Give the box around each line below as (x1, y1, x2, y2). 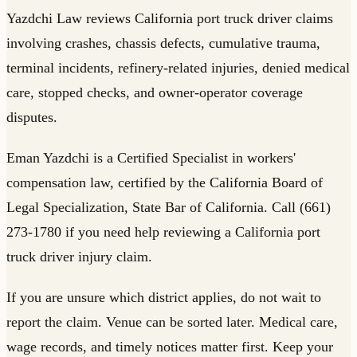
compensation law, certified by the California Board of (6, 174, 323, 190)
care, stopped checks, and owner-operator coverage (6, 84, 303, 100)
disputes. (6, 108, 57, 125)
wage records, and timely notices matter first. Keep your (6, 338, 333, 355)
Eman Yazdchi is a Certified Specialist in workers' (6, 149, 296, 166)
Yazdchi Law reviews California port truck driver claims (6, 10, 333, 26)
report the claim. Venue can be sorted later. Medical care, (6, 313, 338, 330)
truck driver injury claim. (6, 248, 152, 265)
